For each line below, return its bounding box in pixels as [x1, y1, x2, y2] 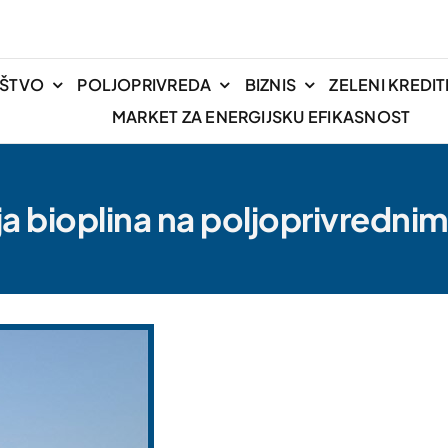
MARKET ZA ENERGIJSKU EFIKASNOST [111, 106, 411, 128]
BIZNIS [244, 74, 297, 96]
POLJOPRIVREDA [77, 74, 212, 96]
